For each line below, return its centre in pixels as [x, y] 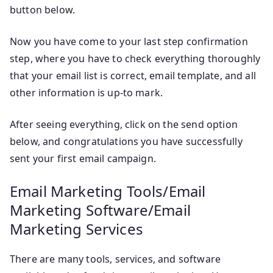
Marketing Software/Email [100, 210]
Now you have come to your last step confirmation [129, 42]
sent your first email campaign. [83, 159]
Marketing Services [76, 229]
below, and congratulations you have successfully [126, 142]
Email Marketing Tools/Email [108, 191]
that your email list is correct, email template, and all [133, 76]
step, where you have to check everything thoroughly [135, 59]
